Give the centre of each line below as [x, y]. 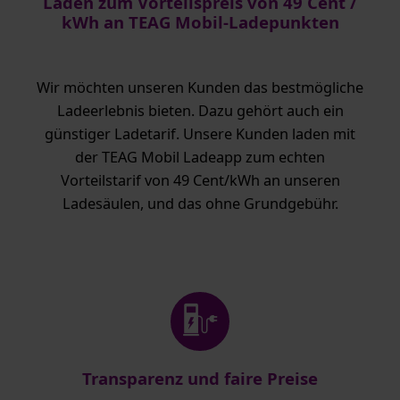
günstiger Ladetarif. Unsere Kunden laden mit [200, 134]
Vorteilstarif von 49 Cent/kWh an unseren [200, 181]
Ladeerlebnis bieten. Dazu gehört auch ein [200, 111]
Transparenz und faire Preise [200, 378]
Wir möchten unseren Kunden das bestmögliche [200, 88]
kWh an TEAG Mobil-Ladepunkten [200, 22]
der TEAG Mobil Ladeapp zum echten [200, 158]
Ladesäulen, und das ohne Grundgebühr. [200, 204]
